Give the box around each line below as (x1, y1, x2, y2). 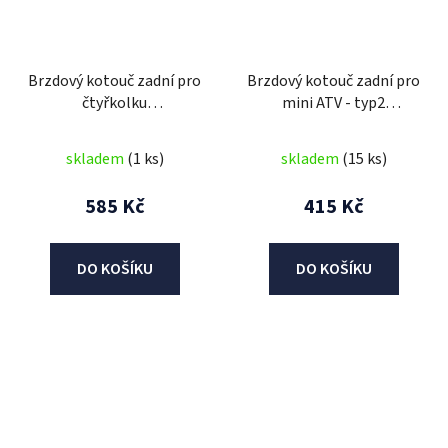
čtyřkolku (82, 91, 147, 114)
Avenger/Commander (41, 113, 188, 136)
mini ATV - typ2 (282, 91, 385, 114)
